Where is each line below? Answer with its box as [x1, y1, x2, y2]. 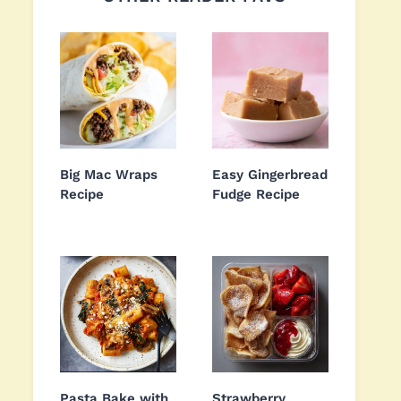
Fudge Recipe [212, 186, 300, 203]
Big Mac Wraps [60, 166, 158, 183]
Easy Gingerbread [212, 166, 328, 183]
